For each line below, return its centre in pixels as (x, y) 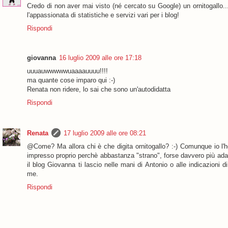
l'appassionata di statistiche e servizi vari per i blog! (103, 15)
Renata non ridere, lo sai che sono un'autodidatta (99, 90)
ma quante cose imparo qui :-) (71, 80)
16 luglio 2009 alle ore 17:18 (100, 58)
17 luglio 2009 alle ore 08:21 (105, 133)
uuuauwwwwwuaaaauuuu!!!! (67, 71)
